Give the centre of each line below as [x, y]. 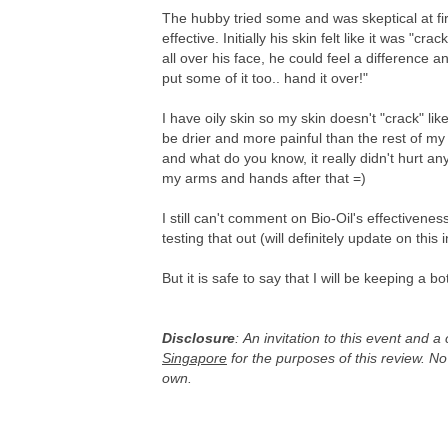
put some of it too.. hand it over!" [265, 77]
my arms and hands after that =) [264, 177]
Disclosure [198, 337]
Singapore [194, 357]
